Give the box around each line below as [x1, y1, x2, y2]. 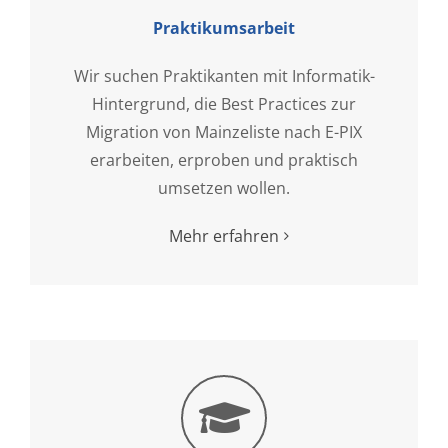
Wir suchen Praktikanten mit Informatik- [73, 64, 375, 87]
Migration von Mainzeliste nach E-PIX [86, 120, 362, 143]
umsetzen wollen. [158, 176, 290, 199]
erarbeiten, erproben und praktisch [90, 148, 358, 171]
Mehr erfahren [169, 224, 279, 247]
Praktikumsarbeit [153, 16, 295, 39]
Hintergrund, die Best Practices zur [92, 92, 356, 115]
